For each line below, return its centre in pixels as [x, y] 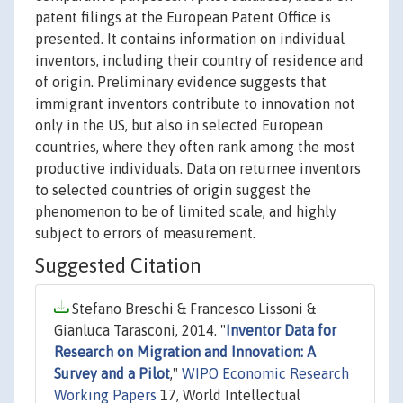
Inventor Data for [281, 331]
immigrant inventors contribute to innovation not [195, 104]
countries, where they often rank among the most [195, 147]
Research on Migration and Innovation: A [185, 352]
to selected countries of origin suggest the [173, 190]
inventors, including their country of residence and [199, 61]
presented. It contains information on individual [190, 39]
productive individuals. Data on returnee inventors [198, 169]
